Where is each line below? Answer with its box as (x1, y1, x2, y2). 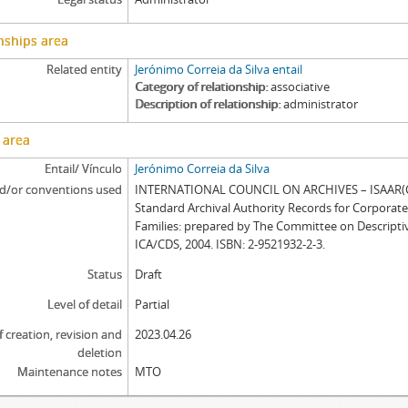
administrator (283, 96, 359, 112)
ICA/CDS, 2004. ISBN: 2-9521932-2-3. (135, 236, 326, 252)
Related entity (46, 61, 122, 77)
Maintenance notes (16, 363, 122, 380)
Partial (135, 296, 170, 312)
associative (270, 78, 331, 95)
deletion (76, 344, 122, 361)
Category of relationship (135, 78, 266, 95)
